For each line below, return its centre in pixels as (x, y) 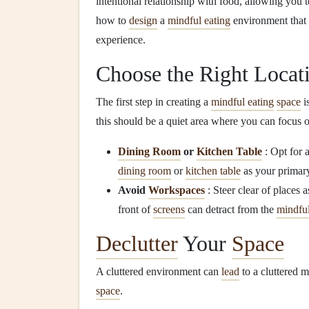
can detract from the (231, 209)
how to (112, 20)
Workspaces (177, 190)
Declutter (137, 243)
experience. (121, 40)
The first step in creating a (153, 102)
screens (169, 209)
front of (136, 209)
